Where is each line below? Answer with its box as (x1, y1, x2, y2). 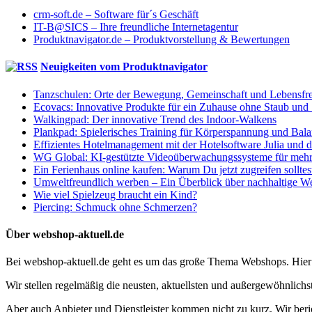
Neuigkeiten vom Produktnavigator (40, 61, 208, 73)
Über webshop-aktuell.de (6, 228, 124, 240)
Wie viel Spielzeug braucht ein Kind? (33, 188, 197, 201)
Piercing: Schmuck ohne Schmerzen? (33, 201, 197, 213)
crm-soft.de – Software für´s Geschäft (33, 8, 198, 21)
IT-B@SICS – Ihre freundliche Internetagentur (33, 21, 238, 33)
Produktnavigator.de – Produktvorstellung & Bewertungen (33, 33, 290, 46)
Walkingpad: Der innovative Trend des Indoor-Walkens (33, 113, 276, 125)
